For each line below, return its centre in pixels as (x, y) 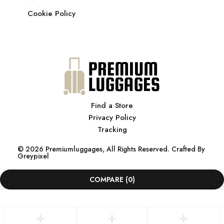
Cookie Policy (51, 14)
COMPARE (106, 180)
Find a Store (112, 106)
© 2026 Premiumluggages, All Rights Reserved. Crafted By (111, 149)
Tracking (112, 130)
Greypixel (33, 156)
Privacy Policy (112, 118)
